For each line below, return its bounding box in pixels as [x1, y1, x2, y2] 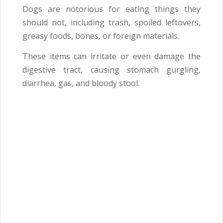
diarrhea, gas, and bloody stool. [22, 78, 139, 89]
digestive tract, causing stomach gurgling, [22, 64, 201, 76]
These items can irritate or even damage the [22, 51, 201, 62]
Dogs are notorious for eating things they [22, 3, 201, 15]
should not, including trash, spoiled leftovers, [22, 17, 201, 28]
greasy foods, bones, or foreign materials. [22, 30, 179, 42]
